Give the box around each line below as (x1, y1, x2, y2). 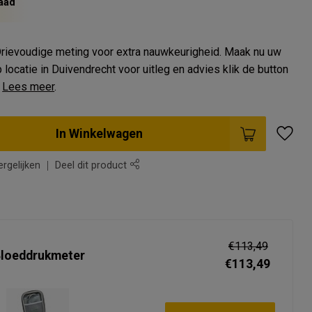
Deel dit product (55, 159, 130, 171)
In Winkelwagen (56, 126, 143, 141)
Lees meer (2, 80, 55, 93)
